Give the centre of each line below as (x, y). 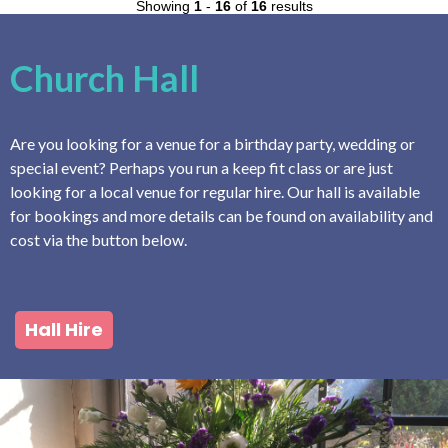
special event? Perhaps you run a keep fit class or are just (201, 167)
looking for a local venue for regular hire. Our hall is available (215, 191)
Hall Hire (64, 329)
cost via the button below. (100, 239)
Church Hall (104, 77)
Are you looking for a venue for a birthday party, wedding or (212, 143)
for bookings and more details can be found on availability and (221, 215)
